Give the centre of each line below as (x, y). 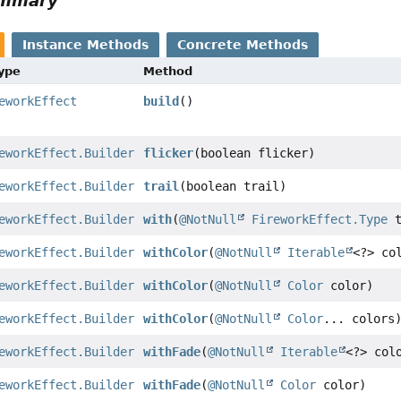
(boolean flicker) (255, 153)
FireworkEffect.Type (320, 219)
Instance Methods (86, 44)
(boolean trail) (233, 186)
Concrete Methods (243, 44)
